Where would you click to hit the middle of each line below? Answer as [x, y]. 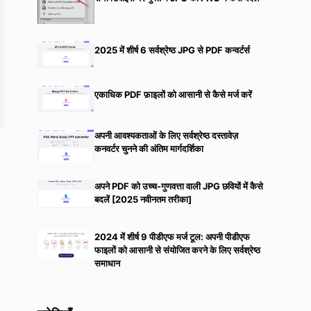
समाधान [107, 263]
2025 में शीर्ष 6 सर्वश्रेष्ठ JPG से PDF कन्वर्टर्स [172, 50]
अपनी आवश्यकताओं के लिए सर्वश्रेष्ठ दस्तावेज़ [166, 136]
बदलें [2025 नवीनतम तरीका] [143, 199]
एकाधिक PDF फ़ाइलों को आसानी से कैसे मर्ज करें [173, 95]
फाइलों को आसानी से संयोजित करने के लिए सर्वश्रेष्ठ [177, 250]
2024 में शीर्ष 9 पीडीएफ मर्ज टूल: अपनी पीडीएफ [172, 236]
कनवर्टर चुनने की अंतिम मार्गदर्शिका [149, 149]
